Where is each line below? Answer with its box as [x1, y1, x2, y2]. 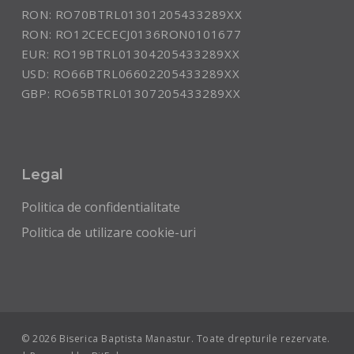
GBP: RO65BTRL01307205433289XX [21, 85, 241, 102]
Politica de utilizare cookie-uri [21, 224, 196, 242]
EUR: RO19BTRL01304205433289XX [21, 46, 240, 62]
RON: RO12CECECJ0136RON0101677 [21, 26, 242, 43]
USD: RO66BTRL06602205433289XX [21, 66, 240, 82]
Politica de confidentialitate [21, 198, 180, 217]
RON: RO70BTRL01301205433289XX [21, 6, 243, 23]
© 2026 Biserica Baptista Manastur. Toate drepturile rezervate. [21, 332, 331, 346]
